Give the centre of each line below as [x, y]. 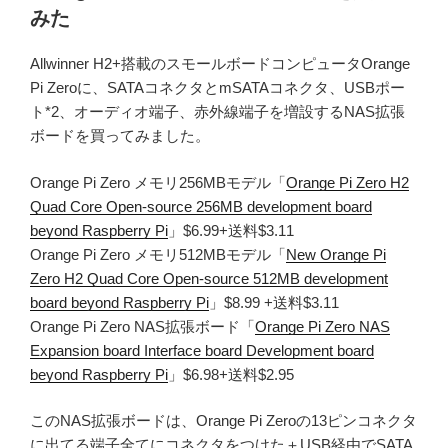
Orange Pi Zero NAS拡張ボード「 [142, 326]
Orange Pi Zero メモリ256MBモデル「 [158, 182]
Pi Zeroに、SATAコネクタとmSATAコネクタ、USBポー [217, 88]
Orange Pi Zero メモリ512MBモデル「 [158, 254]
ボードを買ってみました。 [120, 136]
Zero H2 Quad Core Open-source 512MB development [209, 278]
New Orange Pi [336, 254]
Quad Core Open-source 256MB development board [201, 206]
